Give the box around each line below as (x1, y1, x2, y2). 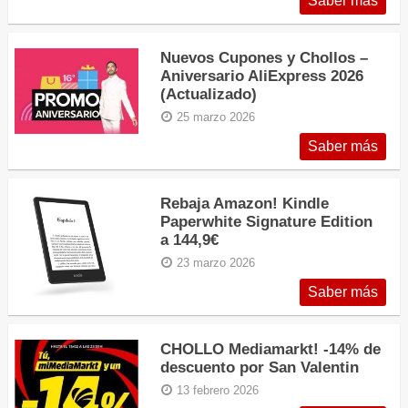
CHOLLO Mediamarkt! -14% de (160, 340, 382, 358)
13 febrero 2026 (177, 384, 260, 397)
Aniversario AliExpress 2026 (160, 66, 364, 85)
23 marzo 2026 (177, 257, 256, 270)
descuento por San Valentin (160, 358, 360, 376)
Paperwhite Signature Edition (160, 212, 373, 230)
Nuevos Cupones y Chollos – (160, 48, 369, 66)
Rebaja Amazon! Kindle (160, 194, 330, 212)
